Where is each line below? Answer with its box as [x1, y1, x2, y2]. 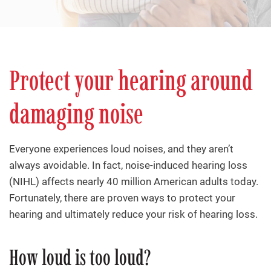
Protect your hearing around [9, 64, 253, 98]
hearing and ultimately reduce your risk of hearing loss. [9, 208, 258, 221]
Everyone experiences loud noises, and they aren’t [9, 143, 233, 155]
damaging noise [9, 97, 143, 131]
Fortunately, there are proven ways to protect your [9, 192, 235, 204]
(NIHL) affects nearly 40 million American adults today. [9, 175, 258, 188]
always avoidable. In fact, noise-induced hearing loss [9, 159, 247, 172]
